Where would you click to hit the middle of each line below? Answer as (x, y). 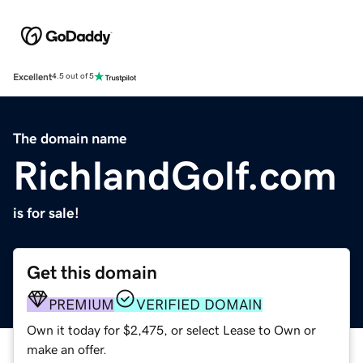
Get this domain (92, 272)
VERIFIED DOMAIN (199, 304)
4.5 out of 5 (73, 77)
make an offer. (67, 349)
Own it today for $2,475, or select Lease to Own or (171, 329)
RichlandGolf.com (175, 175)
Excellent (32, 77)
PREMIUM (81, 304)
